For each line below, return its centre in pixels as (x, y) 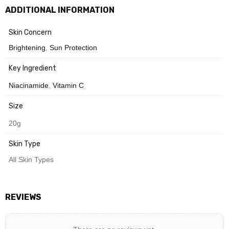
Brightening (27, 48)
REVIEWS (23, 197)
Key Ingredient (32, 68)
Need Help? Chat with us (86, 15)
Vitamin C (68, 86)
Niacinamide (29, 86)
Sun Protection (73, 48)
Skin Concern (30, 32)
